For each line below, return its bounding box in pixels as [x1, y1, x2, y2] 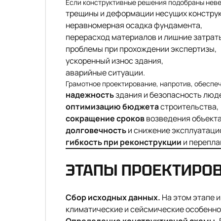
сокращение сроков [66, 113, 145, 124]
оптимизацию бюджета [66, 101, 159, 112]
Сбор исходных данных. [66, 192, 160, 203]
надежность [66, 89, 114, 100]
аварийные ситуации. [66, 67, 145, 78]
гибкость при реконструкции [66, 137, 182, 147]
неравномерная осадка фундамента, [66, 20, 202, 31]
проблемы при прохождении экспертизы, [66, 43, 217, 54]
